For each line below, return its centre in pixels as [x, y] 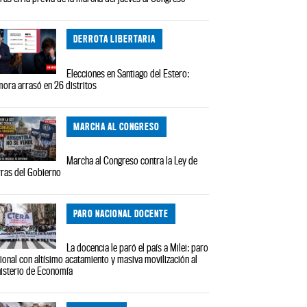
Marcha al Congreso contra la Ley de [132, 161]
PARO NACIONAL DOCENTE [121, 213]
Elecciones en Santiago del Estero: [128, 73]
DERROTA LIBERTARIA [115, 39]
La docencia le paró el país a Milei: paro [138, 248]
